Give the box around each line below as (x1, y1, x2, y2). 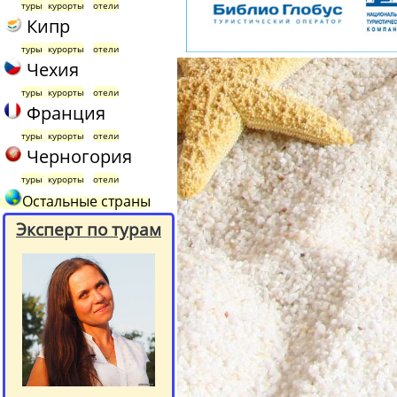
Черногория (27, 144, 132, 169)
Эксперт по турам (16, 218, 161, 241)
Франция (22, 101, 105, 126)
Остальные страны (22, 191, 151, 212)
